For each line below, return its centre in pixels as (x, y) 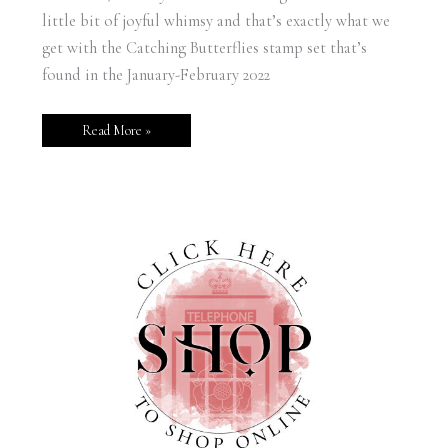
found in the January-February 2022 (155, 75)
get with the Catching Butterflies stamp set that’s (204, 48)
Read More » (116, 131)
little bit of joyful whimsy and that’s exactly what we (215, 21)
